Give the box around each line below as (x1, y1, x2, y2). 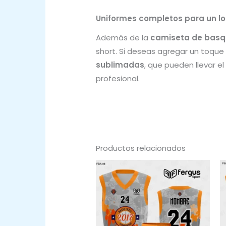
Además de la (96, 32, 150, 43)
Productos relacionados (96, 142, 186, 153)
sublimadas (96, 59, 144, 70)
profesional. (96, 73, 140, 84)
